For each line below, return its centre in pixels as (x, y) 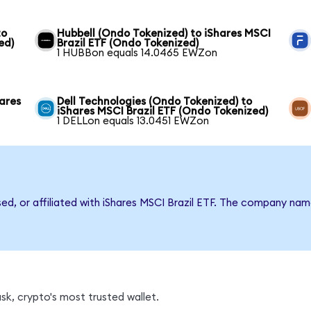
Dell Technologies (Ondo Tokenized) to (155, 101)
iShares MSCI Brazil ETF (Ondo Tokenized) (163, 111)
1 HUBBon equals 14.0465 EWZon (137, 53)
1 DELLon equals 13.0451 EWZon (133, 121)
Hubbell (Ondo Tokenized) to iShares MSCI (164, 33)
